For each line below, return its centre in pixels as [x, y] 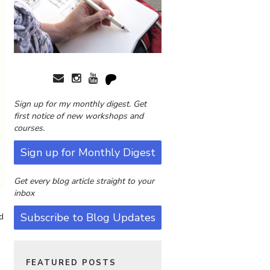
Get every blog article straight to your [84, 181]
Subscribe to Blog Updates [88, 218]
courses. [29, 128]
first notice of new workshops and [79, 116]
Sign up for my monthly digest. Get [80, 104]
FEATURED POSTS [71, 263]
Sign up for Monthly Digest [88, 153]
